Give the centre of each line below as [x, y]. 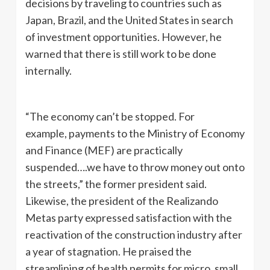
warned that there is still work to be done [121, 53]
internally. [49, 70]
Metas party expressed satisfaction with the [129, 217]
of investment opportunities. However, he [124, 36]
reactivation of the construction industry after [134, 234]
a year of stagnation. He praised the [108, 251]
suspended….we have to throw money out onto [135, 167]
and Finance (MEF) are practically [104, 150]
